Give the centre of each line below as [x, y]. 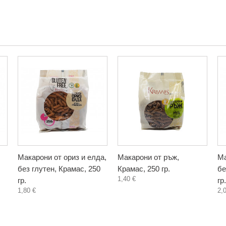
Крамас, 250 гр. [144, 169]
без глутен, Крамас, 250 [59, 169]
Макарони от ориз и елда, [62, 157]
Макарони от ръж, [148, 157]
